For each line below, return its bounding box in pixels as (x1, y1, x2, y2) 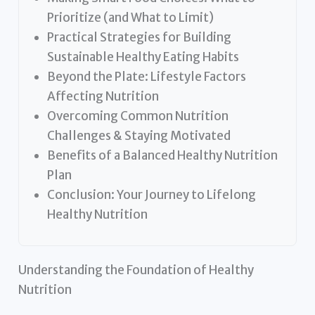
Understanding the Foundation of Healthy (18, 262, 255, 278)
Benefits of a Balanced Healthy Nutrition (47, 147, 278, 163)
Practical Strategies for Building (47, 29, 232, 45)
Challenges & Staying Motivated (47, 127, 231, 143)
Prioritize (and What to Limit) (47, 9, 214, 25)
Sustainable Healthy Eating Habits (47, 49, 240, 65)
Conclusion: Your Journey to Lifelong (47, 186, 257, 202)
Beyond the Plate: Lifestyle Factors (47, 68, 247, 84)
